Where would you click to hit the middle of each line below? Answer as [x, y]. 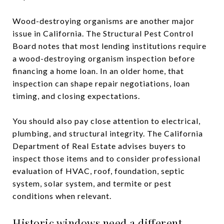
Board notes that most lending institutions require [109, 45]
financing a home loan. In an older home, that [98, 70]
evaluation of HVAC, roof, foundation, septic [99, 170]
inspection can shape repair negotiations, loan [101, 83]
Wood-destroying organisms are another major [103, 20]
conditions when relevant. [62, 195]
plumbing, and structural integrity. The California [108, 133]
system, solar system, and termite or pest [92, 183]
